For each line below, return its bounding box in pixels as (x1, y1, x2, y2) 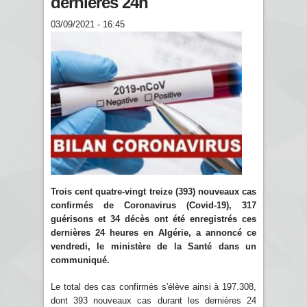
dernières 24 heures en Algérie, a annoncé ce (51, 227, 256, 238)
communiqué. (51, 254, 110, 265)
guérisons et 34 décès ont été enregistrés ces (51, 213, 256, 224)
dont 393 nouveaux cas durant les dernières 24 (51, 295, 256, 306)
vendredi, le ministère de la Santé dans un (51, 241, 256, 251)
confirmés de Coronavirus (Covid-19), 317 (51, 199, 256, 210)
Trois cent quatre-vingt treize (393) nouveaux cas (51, 186, 256, 197)
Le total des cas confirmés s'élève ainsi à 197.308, (51, 281, 256, 292)
